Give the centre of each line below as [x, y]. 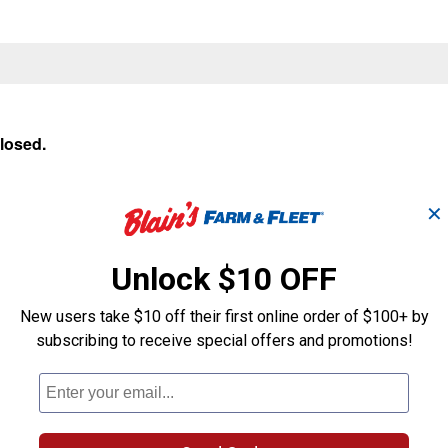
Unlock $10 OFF [224, 279]
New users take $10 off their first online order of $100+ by [224, 316]
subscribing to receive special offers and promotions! [224, 340]
